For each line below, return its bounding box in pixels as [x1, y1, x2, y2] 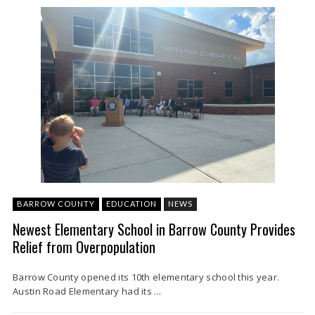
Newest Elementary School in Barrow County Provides [13, 218, 295, 240]
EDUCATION [106, 198, 157, 208]
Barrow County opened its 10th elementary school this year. [13, 270, 280, 283]
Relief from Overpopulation [13, 236, 155, 257]
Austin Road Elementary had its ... [13, 284, 162, 297]
